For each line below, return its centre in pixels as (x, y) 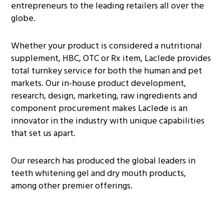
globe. (23, 18)
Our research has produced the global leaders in (103, 161)
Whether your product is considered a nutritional (107, 46)
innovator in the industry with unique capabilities (108, 121)
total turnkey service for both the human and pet (107, 71)
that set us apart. (43, 133)
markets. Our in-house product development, (99, 83)
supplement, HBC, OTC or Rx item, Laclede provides (111, 58)
